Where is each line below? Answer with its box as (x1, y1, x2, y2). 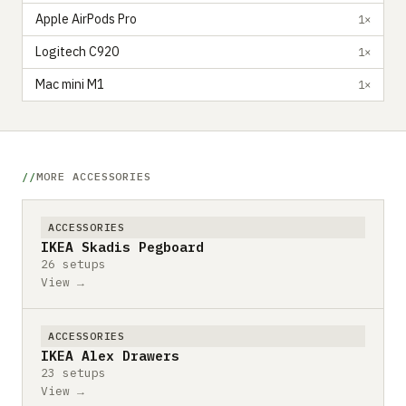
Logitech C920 (35, 43, 119, 60)
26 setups (41, 256, 106, 272)
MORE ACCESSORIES (35, 169, 152, 183)
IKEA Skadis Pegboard (41, 237, 204, 256)
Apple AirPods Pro (35, 11, 137, 27)
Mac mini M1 (35, 76, 104, 92)
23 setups (41, 364, 106, 381)
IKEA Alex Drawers (41, 346, 179, 364)
